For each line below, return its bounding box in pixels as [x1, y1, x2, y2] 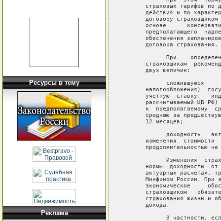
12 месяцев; [128, 118, 184, 125]
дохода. [128, 201, 170, 208]
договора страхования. [128, 41, 218, 48]
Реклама [40, 209, 68, 217]
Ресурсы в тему [29, 79, 79, 86]
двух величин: [128, 67, 190, 74]
